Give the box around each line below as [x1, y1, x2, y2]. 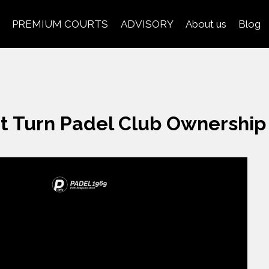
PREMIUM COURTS [12, 17, 109, 30]
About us [185, 17, 226, 30]
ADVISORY [120, 17, 174, 30]
